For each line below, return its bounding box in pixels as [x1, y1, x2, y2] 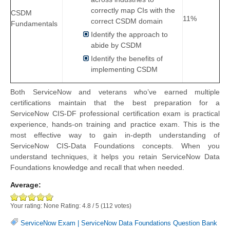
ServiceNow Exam [21, 219, 75, 227]
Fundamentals [11, 20, 57, 28]
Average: [10, 181, 41, 189]
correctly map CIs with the [91, 6, 175, 15]
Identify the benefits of [91, 54, 163, 63]
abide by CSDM [91, 41, 142, 50]
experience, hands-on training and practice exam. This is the [10, 120, 220, 129]
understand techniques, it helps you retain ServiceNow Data [10, 152, 220, 161]
